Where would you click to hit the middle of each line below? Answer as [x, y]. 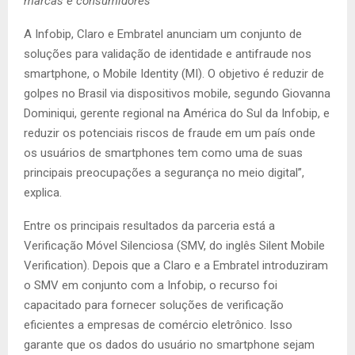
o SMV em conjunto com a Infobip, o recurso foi [151, 285]
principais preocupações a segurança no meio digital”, [164, 173]
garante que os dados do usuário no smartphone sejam [169, 345]
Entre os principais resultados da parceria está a [149, 226]
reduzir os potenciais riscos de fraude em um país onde [170, 133]
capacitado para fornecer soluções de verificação [154, 305]
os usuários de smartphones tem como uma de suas [163, 153]
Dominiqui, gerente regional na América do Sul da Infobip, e [177, 113]
